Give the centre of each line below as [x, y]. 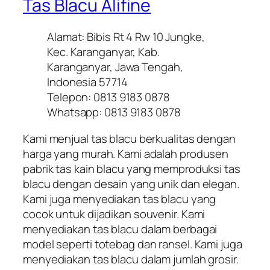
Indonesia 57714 [87, 82]
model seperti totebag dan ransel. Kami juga [133, 244]
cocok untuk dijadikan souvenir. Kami [114, 214]
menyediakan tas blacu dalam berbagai [120, 229]
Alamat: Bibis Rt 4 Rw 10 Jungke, [126, 37]
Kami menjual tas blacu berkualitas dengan [129, 138]
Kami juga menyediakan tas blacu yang [120, 199]
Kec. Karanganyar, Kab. [103, 52]
